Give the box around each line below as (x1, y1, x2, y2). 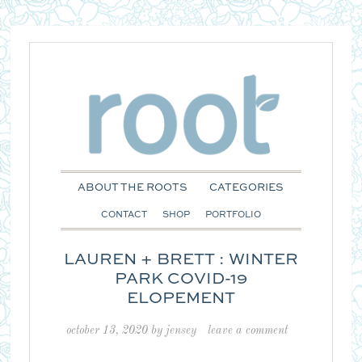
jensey (165, 324, 196, 336)
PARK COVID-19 (114, 271, 247, 288)
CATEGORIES (209, 183, 284, 193)
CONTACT (100, 211, 147, 220)
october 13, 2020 (65, 324, 148, 336)
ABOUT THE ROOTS (78, 183, 188, 193)
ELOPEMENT (126, 290, 235, 307)
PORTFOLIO (204, 211, 261, 220)
